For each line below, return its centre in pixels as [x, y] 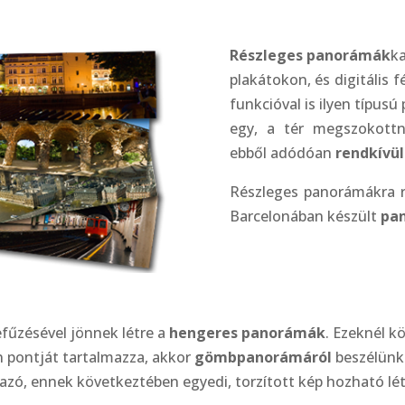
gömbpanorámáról [264, 358]
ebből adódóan [282, 152]
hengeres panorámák [248, 333]
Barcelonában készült [305, 216]
